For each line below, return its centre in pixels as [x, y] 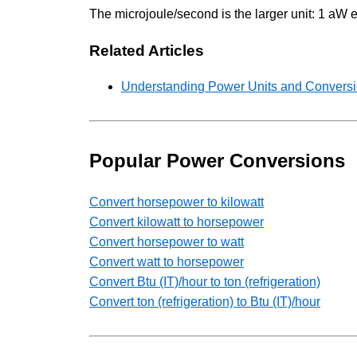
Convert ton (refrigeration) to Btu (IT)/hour [205, 302]
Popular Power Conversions [217, 161]
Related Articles [147, 50]
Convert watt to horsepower [167, 262]
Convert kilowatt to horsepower [177, 222]
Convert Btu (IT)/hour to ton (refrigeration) [205, 282]
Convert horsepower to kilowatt [177, 202]
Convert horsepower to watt [167, 242]
